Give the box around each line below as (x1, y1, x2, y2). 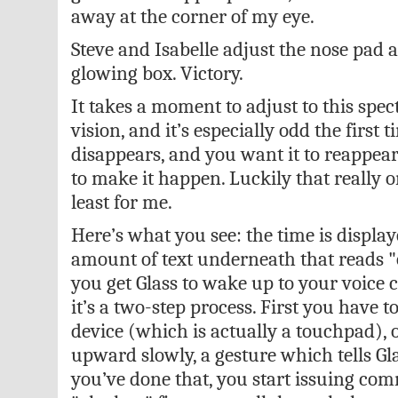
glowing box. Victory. (70, 61, 243, 85)
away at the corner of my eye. (70, 4, 314, 28)
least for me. (70, 190, 172, 214)
